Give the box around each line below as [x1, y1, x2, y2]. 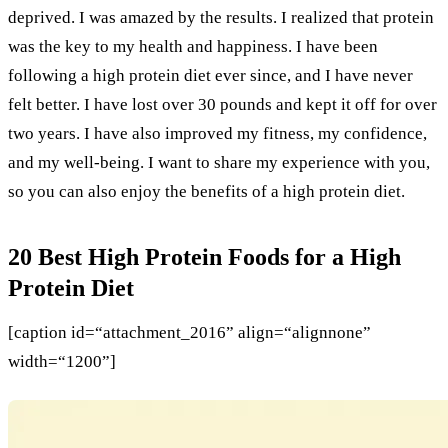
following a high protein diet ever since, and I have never [8, 65, 413, 85]
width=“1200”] [8, 351, 116, 371]
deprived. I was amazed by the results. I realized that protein [8, 7, 434, 27]
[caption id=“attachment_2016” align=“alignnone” [8, 322, 371, 342]
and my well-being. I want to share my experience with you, [8, 152, 430, 172]
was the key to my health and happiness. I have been [8, 36, 378, 56]
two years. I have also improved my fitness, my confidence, [8, 123, 427, 143]
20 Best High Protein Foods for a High [8, 243, 401, 270]
